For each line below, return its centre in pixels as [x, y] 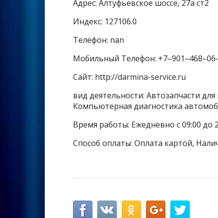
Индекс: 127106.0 [105, 22]
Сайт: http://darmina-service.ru [129, 77]
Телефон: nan [99, 40]
